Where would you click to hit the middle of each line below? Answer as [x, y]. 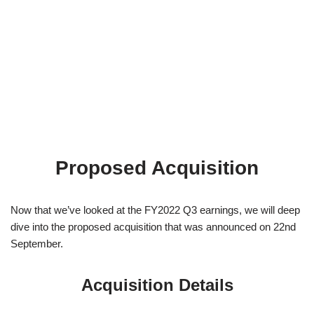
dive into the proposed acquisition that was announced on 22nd [153, 226]
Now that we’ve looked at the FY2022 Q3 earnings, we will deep [155, 210]
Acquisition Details [157, 285]
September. [37, 243]
